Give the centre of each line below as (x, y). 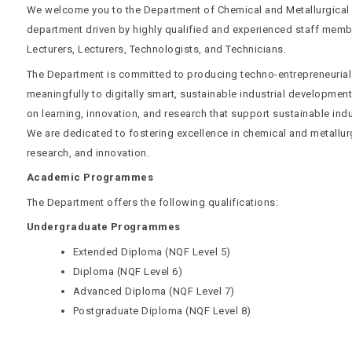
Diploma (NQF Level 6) (128, 271)
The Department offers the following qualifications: (152, 202)
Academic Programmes (90, 177)
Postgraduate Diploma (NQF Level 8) (162, 310)
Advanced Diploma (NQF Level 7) (154, 291)
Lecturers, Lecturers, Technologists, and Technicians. (156, 49)
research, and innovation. (88, 152)
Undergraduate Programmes (103, 227)
